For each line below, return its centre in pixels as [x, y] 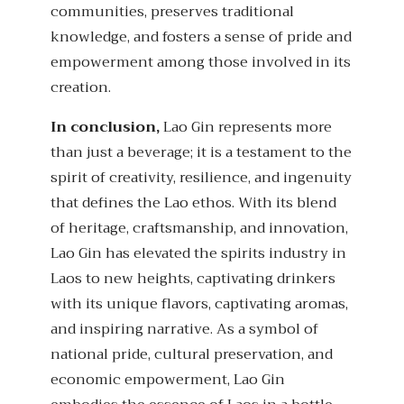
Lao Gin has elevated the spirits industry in [198, 254]
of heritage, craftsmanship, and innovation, [199, 229]
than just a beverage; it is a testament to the [201, 153]
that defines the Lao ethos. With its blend [193, 203]
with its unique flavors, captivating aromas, [199, 304]
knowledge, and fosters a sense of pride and [201, 37]
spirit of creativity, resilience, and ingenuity [201, 178]
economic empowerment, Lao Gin [168, 380]
